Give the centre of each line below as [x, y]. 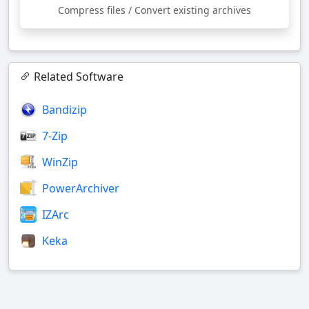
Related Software [77, 77]
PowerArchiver [81, 189]
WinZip [60, 162]
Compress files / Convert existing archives [154, 10]
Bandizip [64, 110]
